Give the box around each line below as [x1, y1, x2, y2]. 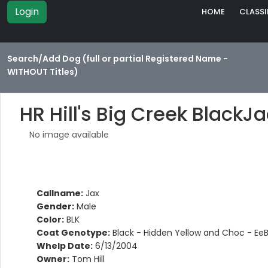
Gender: [36, 200, 74, 213]
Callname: [36, 187, 83, 200]
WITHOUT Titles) [7, 66, 78, 78]
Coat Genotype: [36, 227, 110, 239]
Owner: [36, 253, 69, 266]
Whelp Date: [36, 240, 93, 252]
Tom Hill [69, 253, 105, 266]
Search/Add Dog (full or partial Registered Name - [7, 53, 228, 65]
